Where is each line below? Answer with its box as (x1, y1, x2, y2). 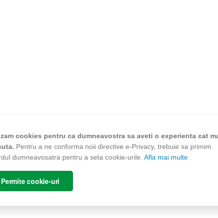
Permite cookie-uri (1, 176, 60, 186)
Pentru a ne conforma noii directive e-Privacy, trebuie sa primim (16, 142, 211, 150)
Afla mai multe (144, 153, 188, 161)
